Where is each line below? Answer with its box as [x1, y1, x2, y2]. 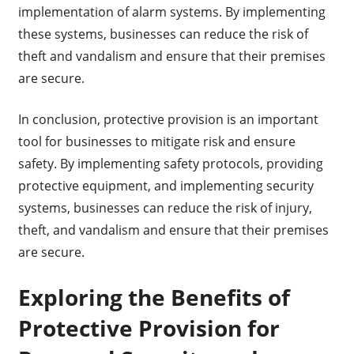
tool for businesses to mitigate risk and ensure [17, 133, 296, 151]
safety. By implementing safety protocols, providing [17, 155, 323, 173]
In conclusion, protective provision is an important [17, 111, 318, 129]
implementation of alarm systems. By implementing [17, 3, 326, 21]
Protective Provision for [17, 313, 280, 344]
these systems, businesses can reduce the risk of [17, 25, 308, 43]
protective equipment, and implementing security [17, 177, 314, 195]
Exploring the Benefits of [17, 282, 290, 313]
